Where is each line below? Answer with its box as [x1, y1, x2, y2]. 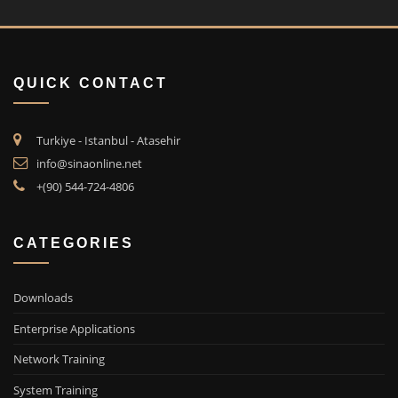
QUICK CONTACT [13, 75, 168, 92]
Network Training [13, 351, 105, 368]
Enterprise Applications [13, 320, 135, 337]
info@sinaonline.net [36, 155, 142, 172]
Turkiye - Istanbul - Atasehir [36, 132, 180, 149]
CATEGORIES [13, 234, 134, 251]
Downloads [13, 290, 73, 306]
